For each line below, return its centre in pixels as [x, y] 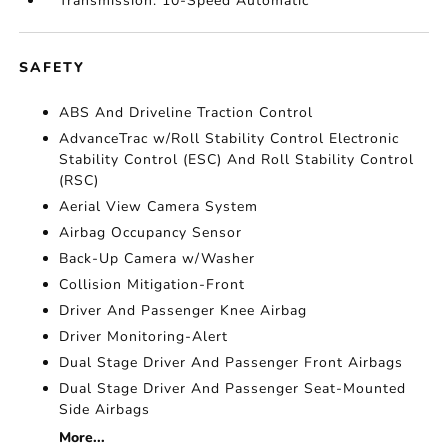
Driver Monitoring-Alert [144, 336]
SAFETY [52, 67]
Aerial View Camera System [159, 206]
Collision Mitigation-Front [152, 284]
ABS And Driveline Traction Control [186, 112]
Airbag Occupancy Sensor [151, 232]
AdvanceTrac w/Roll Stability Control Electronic [229, 138]
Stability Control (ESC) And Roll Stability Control [237, 159]
